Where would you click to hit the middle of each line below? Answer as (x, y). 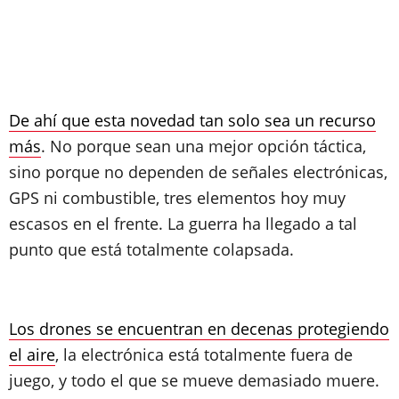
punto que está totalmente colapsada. (151, 249)
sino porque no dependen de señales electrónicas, (198, 172)
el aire (32, 354)
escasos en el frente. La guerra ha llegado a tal (183, 224)
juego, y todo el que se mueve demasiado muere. (194, 380)
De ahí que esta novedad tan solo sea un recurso (192, 120)
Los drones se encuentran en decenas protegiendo (199, 329)
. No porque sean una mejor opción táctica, (204, 146)
